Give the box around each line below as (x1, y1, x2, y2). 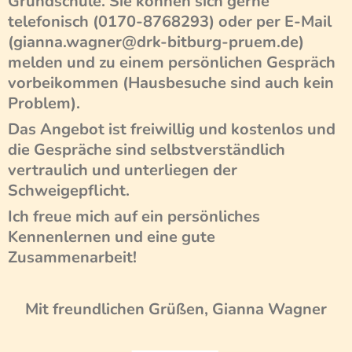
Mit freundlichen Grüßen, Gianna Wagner (25, 299, 327, 320)
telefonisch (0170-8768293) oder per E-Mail (8, 11, 332, 32)
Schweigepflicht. (8, 180, 130, 201)
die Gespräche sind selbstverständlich (8, 139, 285, 160)
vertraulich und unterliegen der (8, 159, 237, 181)
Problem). (8, 93, 80, 114)
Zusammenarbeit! (8, 247, 137, 268)
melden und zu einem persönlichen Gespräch (8, 52, 335, 73)
